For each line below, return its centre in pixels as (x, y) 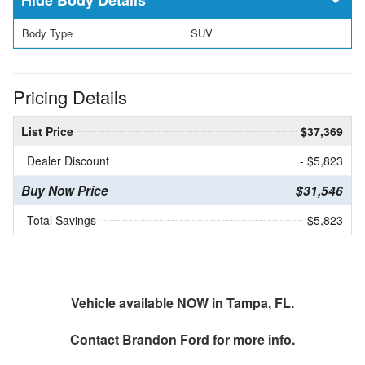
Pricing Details (70, 97)
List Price (47, 132)
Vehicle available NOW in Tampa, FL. (182, 303)
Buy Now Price (65, 191)
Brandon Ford (166, 340)
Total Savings (62, 220)
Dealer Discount (68, 161)
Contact (96, 340)
